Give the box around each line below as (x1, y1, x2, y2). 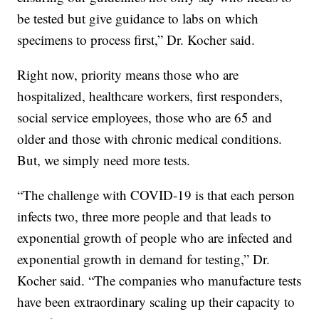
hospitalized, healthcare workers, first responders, (17, 87, 283, 105)
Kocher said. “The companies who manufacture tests (17, 271, 302, 290)
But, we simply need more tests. (17, 151, 191, 169)
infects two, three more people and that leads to (17, 207, 272, 226)
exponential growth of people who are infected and (17, 229, 293, 247)
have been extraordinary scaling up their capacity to (17, 293, 296, 311)
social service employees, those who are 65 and (17, 108, 273, 127)
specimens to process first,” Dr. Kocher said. (17, 31, 256, 49)
